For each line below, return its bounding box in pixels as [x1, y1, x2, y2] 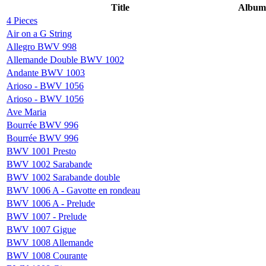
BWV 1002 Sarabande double [7, 172, 120, 182]
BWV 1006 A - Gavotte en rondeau [7, 185, 140, 195]
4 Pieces [7, 15, 37, 26]
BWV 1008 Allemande [7, 237, 93, 248]
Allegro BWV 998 [7, 41, 77, 52]
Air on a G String [7, 28, 72, 39]
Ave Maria [7, 106, 46, 117]
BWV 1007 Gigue [7, 224, 76, 235]
